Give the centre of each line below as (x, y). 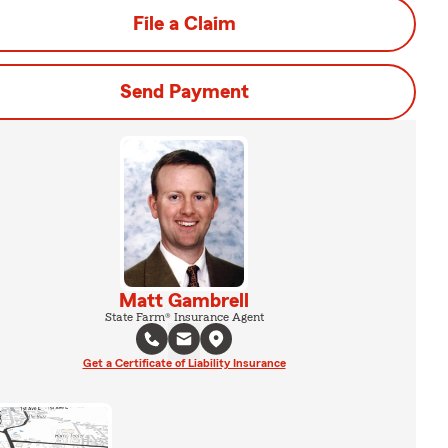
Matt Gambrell (184, 300)
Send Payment (184, 92)
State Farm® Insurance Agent (184, 316)
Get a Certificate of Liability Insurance (184, 362)
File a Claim (184, 24)
